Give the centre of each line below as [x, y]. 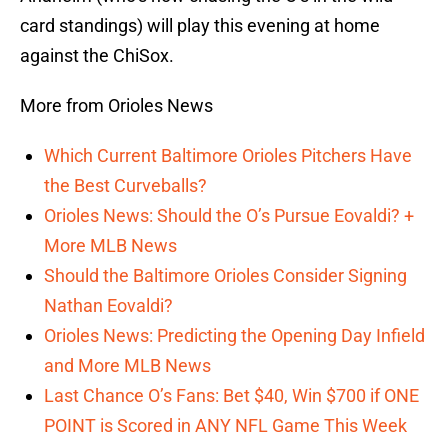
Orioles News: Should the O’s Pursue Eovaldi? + [229, 216]
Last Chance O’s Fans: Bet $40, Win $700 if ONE [231, 396]
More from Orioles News [116, 106]
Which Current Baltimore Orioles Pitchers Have [228, 156]
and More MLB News [127, 366]
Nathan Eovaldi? [108, 306]
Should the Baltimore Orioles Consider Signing [225, 276]
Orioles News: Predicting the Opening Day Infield [234, 336]
